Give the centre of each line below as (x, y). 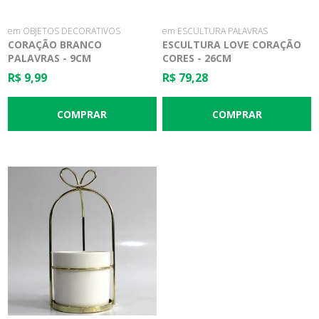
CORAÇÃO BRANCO (55, 45)
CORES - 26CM (197, 58)
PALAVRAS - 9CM (50, 58)
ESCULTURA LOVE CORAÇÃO (232, 45)
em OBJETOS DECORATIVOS (64, 31)
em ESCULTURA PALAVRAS (215, 31)
